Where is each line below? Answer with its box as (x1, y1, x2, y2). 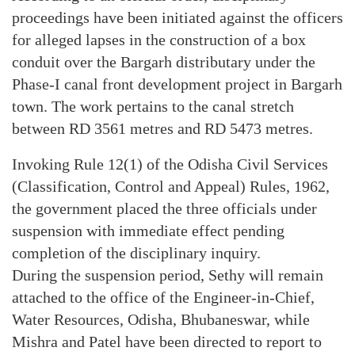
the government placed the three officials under (12, 199, 317, 217)
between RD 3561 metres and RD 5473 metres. (12, 119, 313, 137)
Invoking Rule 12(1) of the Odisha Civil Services (12, 155, 328, 173)
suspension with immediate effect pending (12, 221, 284, 239)
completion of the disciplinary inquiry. (12, 243, 261, 261)
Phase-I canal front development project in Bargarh (12, 74, 342, 93)
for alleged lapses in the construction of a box (12, 30, 306, 48)
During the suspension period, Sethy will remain (12, 265, 323, 284)
